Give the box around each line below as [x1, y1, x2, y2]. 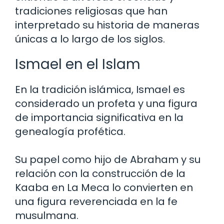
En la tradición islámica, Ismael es [15, 82, 185, 96]
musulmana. [15, 208, 78, 222]
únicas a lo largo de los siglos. [15, 31, 165, 46]
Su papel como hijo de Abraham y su [15, 152, 200, 166]
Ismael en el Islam [15, 54, 140, 74]
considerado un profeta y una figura [15, 96, 197, 110]
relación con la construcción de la [15, 166, 185, 180]
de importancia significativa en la [15, 110, 183, 124]
